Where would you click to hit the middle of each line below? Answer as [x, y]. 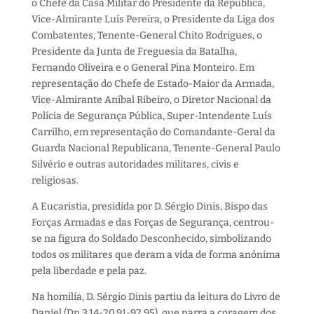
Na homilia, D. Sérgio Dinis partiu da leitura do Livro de [156, 297]
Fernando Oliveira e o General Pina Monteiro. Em [143, 68]
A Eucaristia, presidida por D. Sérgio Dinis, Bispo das [149, 206]
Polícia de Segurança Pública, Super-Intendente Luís [151, 116]
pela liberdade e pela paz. [89, 271]
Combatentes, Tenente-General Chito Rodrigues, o [146, 35]
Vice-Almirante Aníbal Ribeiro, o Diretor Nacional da [151, 100]
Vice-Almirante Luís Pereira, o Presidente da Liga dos [153, 19]
